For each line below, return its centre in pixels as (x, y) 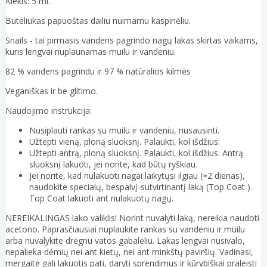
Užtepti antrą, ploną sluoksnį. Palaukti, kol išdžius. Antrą (136, 153)
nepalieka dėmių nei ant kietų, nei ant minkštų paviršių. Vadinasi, (129, 252)
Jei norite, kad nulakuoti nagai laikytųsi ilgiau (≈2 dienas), (137, 175)
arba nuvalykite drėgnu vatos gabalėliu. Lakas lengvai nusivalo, (125, 240)
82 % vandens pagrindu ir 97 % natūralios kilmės (98, 71)
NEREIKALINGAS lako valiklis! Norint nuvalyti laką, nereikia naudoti (132, 218)
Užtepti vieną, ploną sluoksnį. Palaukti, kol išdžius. (125, 141)
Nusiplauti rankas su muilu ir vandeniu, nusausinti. (124, 130)
